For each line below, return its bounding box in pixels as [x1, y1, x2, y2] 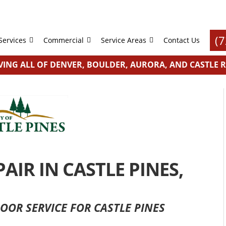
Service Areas [100, 35, 146, 45]
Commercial [43, 35, 84, 45]
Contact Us [163, 35, 200, 45]
